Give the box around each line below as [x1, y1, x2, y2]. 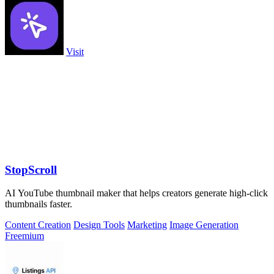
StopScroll [5, 163, 57, 176]
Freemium [5, 231, 44, 242]
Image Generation [169, 220, 239, 231]
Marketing [127, 220, 167, 231]
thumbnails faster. [5, 199, 72, 210]
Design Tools [73, 220, 125, 231]
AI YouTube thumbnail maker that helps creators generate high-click [5, 188, 268, 199]
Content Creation [5, 220, 71, 231]
